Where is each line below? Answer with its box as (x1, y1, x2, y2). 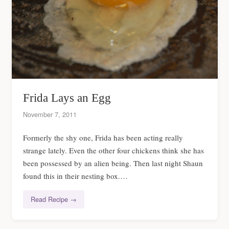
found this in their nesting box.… (23, 170, 128, 181)
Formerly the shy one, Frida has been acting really (23, 132, 183, 143)
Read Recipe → (31, 194, 77, 204)
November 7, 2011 (23, 109, 77, 120)
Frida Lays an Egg (23, 91, 111, 104)
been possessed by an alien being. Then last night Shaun (23, 157, 203, 168)
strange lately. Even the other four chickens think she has (23, 145, 204, 155)
